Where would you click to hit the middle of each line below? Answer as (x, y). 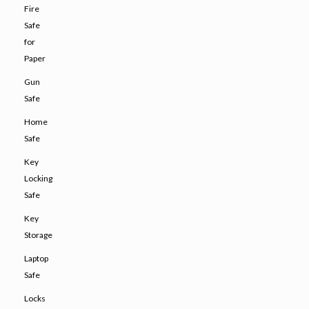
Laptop (36, 259)
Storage (38, 235)
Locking (38, 179)
